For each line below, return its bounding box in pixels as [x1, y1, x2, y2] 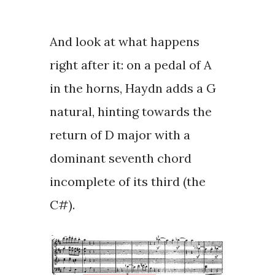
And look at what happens [49, 34, 199, 50]
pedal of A [153, 57, 212, 73]
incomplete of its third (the [49, 174, 206, 190]
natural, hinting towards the [49, 104, 212, 120]
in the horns [49, 80, 120, 96]
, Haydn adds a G [119, 80, 216, 96]
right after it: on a [49, 57, 154, 73]
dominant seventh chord [49, 150, 192, 166]
